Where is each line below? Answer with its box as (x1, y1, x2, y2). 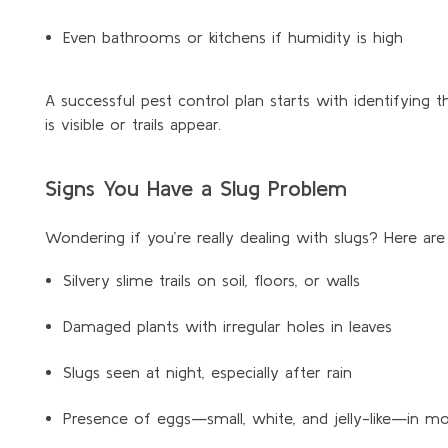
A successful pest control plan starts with (45, 90, 354, 109)
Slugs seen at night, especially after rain (62, 362, 352, 381)
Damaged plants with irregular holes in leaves (62, 316, 392, 335)
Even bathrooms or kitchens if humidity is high (62, 27, 403, 46)
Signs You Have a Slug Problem (45, 175, 347, 200)
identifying (354, 90, 430, 109)
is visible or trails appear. (45, 114, 221, 133)
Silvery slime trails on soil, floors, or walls (62, 270, 360, 289)
